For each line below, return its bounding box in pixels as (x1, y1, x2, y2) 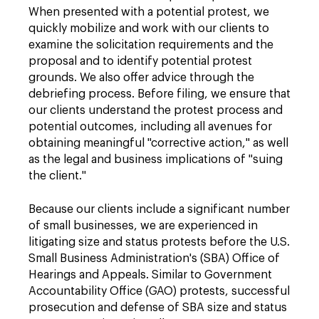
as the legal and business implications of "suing (28, 154, 283, 165)
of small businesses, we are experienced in (28, 220, 258, 231)
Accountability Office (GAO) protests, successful (28, 286, 290, 297)
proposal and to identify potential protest (28, 56, 252, 67)
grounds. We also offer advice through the (28, 72, 254, 83)
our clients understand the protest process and (28, 105, 283, 116)
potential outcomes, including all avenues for (28, 121, 272, 132)
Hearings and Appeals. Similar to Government (28, 269, 272, 281)
